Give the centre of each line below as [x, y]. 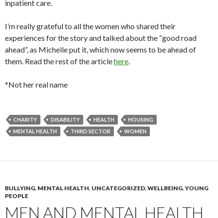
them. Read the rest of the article [59, 61]
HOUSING [141, 120]
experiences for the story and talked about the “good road [101, 38]
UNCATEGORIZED [118, 188]
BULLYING [20, 188]
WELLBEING [165, 188]
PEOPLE [17, 196]
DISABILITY [65, 120]
